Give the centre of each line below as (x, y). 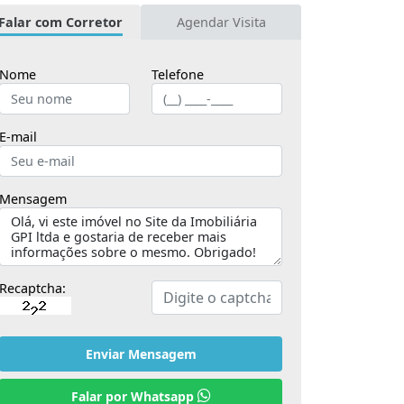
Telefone (178, 75)
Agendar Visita (221, 23)
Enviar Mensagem (141, 354)
